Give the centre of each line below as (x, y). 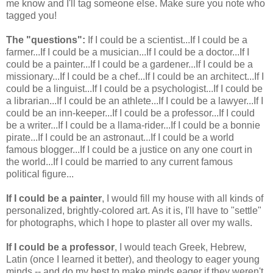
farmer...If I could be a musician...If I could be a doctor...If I (128, 52)
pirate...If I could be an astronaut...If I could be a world (120, 137)
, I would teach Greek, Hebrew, (180, 247)
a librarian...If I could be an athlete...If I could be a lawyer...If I (135, 101)
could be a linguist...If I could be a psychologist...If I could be (134, 88)
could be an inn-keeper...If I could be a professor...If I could (130, 113)
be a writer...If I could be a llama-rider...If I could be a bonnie (133, 125)
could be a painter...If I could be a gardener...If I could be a (129, 64)
